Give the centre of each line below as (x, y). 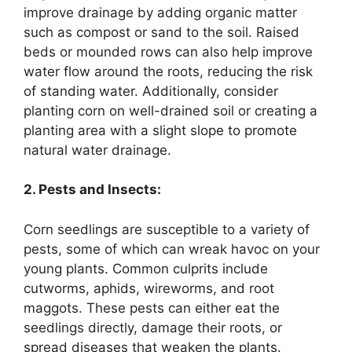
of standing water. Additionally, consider (151, 91)
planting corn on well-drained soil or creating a (170, 110)
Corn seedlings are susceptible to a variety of (167, 229)
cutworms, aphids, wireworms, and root (149, 288)
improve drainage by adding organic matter (160, 12)
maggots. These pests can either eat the (152, 308)
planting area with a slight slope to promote (160, 130)
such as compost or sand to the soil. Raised (161, 32)
